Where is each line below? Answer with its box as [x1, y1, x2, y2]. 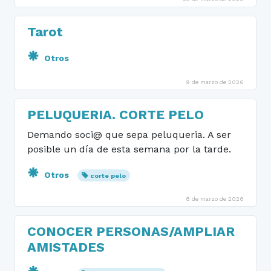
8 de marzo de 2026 [186, 195, 244, 202]
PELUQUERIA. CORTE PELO [27, 107, 204, 122]
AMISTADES [27, 240, 105, 255]
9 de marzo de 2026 [186, 79, 244, 85]
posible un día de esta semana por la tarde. [27, 143, 231, 155]
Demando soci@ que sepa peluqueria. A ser [27, 129, 231, 140]
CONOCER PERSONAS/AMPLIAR [27, 224, 235, 239]
